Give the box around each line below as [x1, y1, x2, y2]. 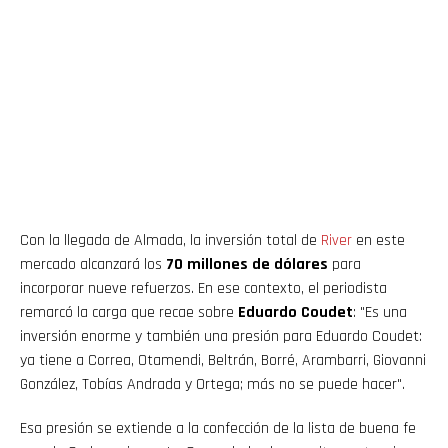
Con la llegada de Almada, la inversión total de [20, 230, 321, 252]
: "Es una [353, 302, 407, 324]
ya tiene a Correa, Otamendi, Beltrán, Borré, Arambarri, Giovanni [20, 350, 426, 372]
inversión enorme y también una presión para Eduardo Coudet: [20, 326, 422, 348]
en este [352, 230, 405, 252]
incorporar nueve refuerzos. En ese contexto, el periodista [20, 278, 387, 300]
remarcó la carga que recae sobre [20, 302, 238, 324]
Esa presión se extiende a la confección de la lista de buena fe [20, 418, 416, 440]
